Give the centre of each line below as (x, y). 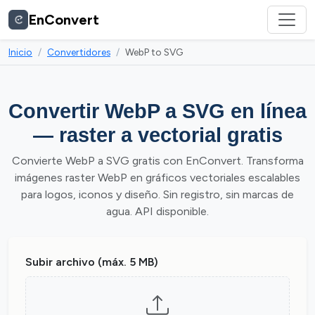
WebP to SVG (154, 52)
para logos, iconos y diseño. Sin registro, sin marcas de (157, 194)
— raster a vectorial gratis (157, 135)
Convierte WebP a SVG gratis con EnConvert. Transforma (157, 161)
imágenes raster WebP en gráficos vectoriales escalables (157, 178)
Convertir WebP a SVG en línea (157, 111)
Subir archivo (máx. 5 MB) (92, 262)
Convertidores (79, 52)
